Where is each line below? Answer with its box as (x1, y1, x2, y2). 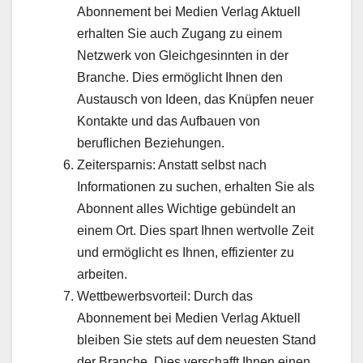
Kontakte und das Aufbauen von (77, 113, 260, 128)
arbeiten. (77, 267, 127, 281)
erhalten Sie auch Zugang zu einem (77, 26, 282, 41)
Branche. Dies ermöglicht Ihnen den (77, 70, 283, 84)
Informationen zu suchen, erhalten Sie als (77, 179, 314, 194)
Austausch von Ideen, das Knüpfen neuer (77, 92, 314, 106)
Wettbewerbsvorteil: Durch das (77, 288, 253, 303)
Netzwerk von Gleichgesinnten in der (77, 48, 288, 62)
